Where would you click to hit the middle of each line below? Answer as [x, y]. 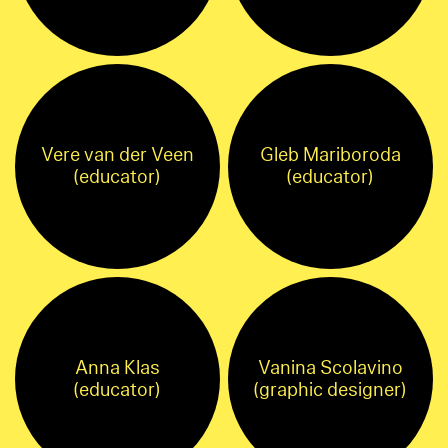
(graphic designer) [330, 389]
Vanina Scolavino [330, 367]
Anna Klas [117, 367]
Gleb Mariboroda [330, 155]
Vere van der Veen [117, 155]
